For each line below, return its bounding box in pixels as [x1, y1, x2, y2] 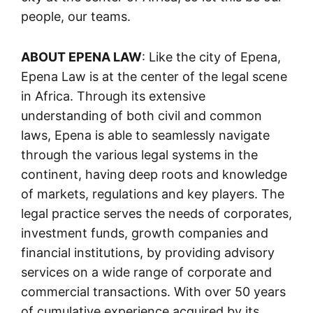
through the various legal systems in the [21, 147, 258, 162]
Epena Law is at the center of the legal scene [21, 68, 287, 84]
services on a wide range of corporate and [21, 264, 272, 279]
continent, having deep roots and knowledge [21, 166, 287, 182]
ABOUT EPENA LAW [21, 49, 142, 64]
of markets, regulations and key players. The [21, 186, 284, 201]
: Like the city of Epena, [142, 49, 281, 64]
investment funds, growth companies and [21, 225, 268, 240]
